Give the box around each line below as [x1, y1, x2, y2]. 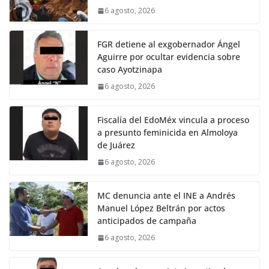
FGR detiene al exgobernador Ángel [97, 38, 240, 50]
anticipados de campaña [97, 215, 196, 227]
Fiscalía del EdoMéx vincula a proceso [97, 114, 249, 126]
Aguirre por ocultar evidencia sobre [97, 51, 240, 63]
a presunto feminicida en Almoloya [97, 127, 238, 139]
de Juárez [97, 139, 135, 151]
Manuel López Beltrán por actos [97, 202, 225, 214]
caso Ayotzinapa [97, 64, 162, 76]
